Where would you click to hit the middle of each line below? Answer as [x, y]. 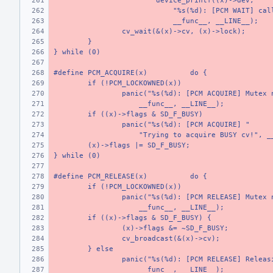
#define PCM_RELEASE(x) [101, 176]
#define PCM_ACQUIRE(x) [101, 73]
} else [101, 249]
